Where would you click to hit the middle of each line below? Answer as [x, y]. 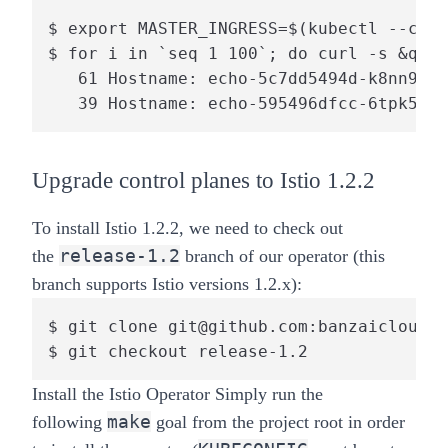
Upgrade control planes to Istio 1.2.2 [203, 180]
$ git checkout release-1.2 [178, 351]
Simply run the [266, 393]
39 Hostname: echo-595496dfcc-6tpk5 [233, 103]
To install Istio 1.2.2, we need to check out [187, 227]
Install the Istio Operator [121, 393]
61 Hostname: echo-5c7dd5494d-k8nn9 [233, 78]
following [67, 421]
